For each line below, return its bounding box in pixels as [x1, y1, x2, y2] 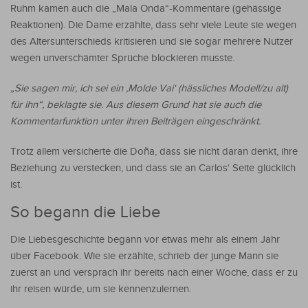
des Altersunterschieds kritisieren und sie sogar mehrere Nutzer [10, 35, 293, 47]
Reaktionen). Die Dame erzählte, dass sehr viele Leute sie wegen [10, 19, 296, 31]
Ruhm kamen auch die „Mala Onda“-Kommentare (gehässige [10, 2, 281, 14]
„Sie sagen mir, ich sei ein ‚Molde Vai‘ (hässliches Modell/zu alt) [10, 82, 288, 94]
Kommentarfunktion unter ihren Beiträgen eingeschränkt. [10, 115, 261, 127]
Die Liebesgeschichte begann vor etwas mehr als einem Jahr [10, 233, 280, 245]
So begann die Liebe [10, 202, 161, 222]
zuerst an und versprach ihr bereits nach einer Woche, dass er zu [10, 266, 298, 278]
